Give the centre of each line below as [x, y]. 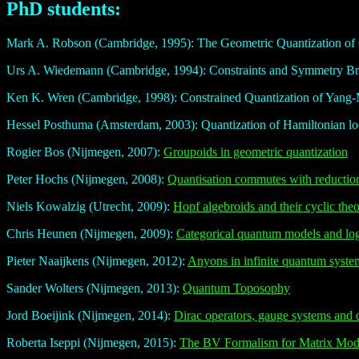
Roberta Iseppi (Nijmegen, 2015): [93, 343]
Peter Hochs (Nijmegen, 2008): [87, 179]
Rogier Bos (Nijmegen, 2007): [85, 152]
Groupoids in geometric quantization [256, 152]
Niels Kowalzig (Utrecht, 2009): [90, 207]
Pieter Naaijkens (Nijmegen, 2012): [97, 261]
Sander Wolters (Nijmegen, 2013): [95, 288]
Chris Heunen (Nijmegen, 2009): [91, 234]
